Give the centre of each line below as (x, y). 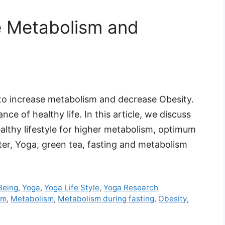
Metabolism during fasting (106, 199)
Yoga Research (131, 188)
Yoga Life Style (72, 188)
